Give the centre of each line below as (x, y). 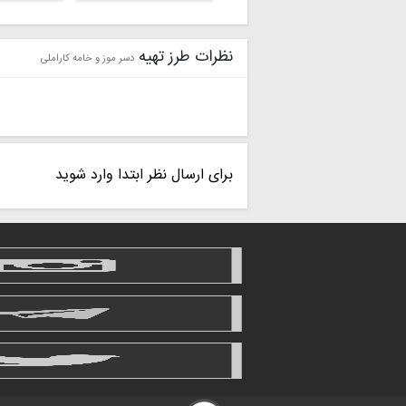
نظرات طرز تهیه (184, 57)
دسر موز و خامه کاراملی (88, 58)
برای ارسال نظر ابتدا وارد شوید (145, 175)
